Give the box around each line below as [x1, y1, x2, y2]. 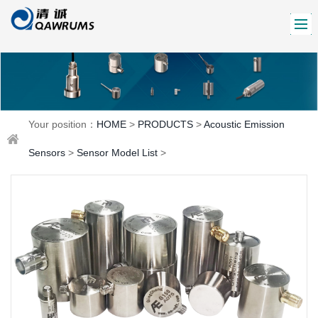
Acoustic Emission [204, 119, 285, 130]
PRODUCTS [138, 119, 193, 130]
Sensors [28, 147, 65, 158]
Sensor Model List [77, 147, 158, 158]
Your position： [28, 119, 97, 130]
